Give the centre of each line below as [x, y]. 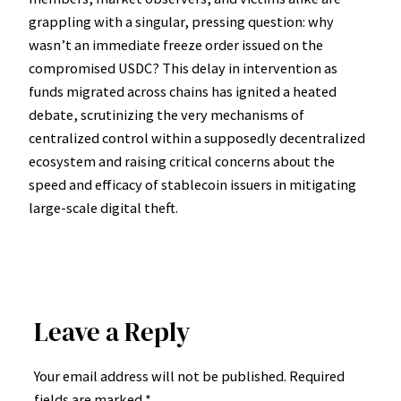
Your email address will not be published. [160, 375]
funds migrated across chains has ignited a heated [183, 92]
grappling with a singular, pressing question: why [181, 22]
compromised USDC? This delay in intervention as [183, 68]
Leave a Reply [112, 332]
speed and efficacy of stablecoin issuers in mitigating [192, 185]
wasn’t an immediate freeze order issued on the [176, 45]
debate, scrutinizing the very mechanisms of [166, 115]
